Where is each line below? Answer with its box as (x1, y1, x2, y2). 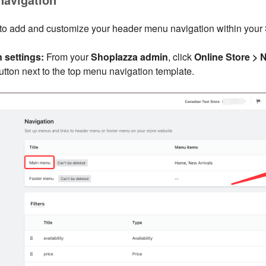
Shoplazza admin (90, 50, 168, 64)
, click (167, 50, 194, 64)
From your (43, 50, 91, 64)
